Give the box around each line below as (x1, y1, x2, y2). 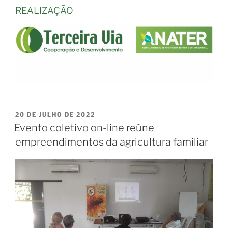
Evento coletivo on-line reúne (14, 113, 154, 126)
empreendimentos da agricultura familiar (15, 128, 208, 140)
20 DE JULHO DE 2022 (15, 103, 95, 110)
